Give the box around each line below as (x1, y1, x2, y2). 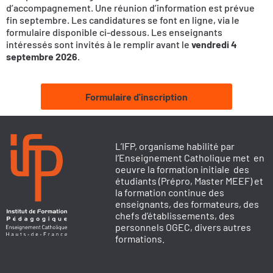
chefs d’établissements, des (115, 210, 235, 222)
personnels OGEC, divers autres (115, 221, 252, 233)
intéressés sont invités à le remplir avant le (6, 38, 191, 50)
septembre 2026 (6, 50, 77, 62)
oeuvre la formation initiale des (115, 163, 250, 175)
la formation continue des (115, 186, 225, 199)
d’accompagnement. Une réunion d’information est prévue (6, 1, 255, 13)
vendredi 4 (191, 38, 237, 50)
